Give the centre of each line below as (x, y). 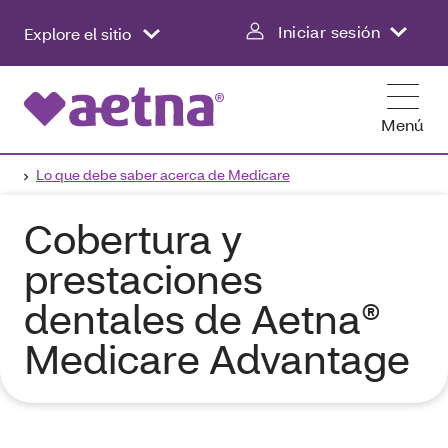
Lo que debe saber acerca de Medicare (163, 174)
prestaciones (143, 278)
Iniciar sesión (329, 31)
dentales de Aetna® (202, 318)
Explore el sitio (79, 33)
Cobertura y (133, 238)
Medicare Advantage (217, 358)
